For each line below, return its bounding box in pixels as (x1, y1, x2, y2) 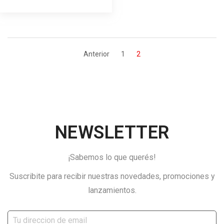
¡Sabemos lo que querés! (68, 152, 156, 162)
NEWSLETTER (54, 121, 169, 143)
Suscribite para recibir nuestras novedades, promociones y (9, 171, 215, 181)
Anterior (83, 49, 109, 58)
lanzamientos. (87, 185, 136, 195)
